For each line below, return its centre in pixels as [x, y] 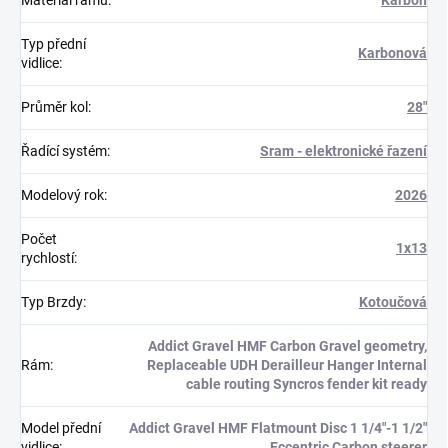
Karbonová [392, 52]
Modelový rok [62, 194]
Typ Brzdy [52, 301]
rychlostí [47, 257]
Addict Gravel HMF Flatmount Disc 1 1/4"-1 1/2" [278, 427]
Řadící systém [64, 150]
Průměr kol [54, 106]
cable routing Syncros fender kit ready [306, 383]
